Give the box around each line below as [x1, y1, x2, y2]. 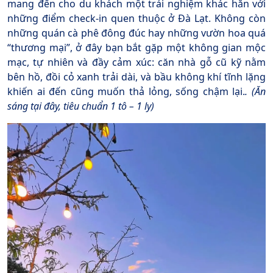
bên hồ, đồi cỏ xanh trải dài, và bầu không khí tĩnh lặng [7, 70, 266, 84]
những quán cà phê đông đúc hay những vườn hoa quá [7, 26, 266, 40]
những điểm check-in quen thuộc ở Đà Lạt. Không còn [7, 12, 266, 26]
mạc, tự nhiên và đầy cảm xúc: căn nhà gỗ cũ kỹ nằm [7, 55, 266, 69]
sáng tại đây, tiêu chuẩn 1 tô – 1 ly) [7, 99, 154, 113]
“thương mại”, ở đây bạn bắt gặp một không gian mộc [7, 41, 266, 55]
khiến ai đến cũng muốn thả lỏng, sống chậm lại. [7, 85, 246, 99]
